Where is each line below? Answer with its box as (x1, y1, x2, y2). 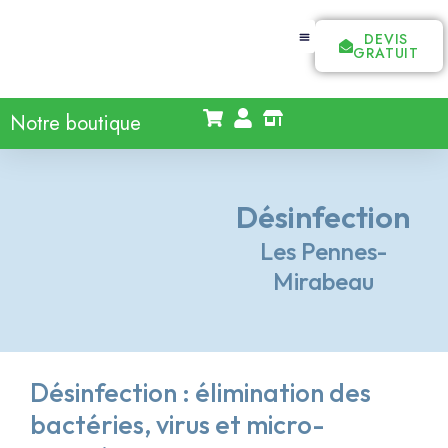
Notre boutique (10, 109, 141, 138)
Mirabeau (272, 266, 374, 296)
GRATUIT (353, 43, 420, 63)
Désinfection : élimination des (30, 376, 371, 409)
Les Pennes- (259, 236, 387, 266)
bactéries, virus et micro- (30, 408, 325, 441)
